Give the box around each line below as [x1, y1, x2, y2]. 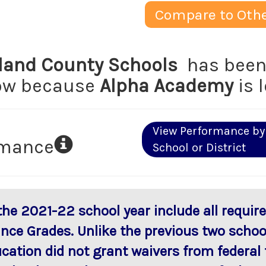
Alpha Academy [100, 74, 233, 97]
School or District [153, 140, 246, 154]
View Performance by [153, 123, 265, 138]
